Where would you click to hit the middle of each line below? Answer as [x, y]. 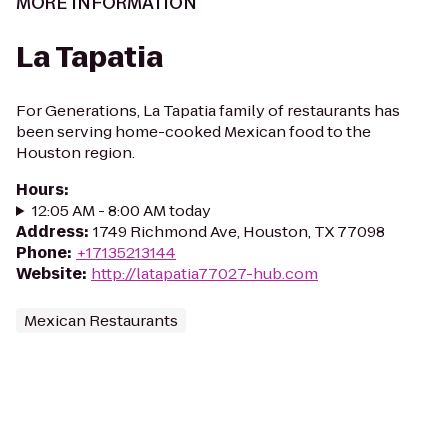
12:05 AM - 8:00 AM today [121, 210]
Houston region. [75, 152]
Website [49, 273]
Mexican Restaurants [101, 320]
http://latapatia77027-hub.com [204, 273]
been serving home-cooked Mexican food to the [193, 131]
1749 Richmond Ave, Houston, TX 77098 [239, 231]
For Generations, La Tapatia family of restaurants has [208, 110]
